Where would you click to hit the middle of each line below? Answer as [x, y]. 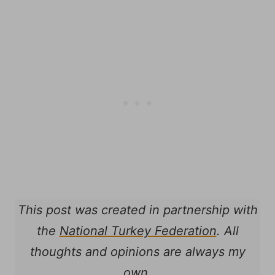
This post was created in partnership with [137, 210]
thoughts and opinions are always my [137, 252]
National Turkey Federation [138, 231]
